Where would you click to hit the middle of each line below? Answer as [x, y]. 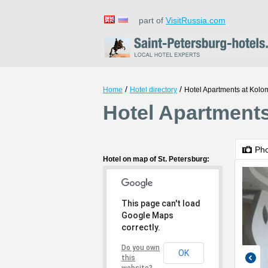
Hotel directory [153, 90]
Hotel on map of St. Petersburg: [156, 159]
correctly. [141, 227]
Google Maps [147, 215]
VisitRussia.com [196, 20]
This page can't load [161, 203]
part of [149, 20]
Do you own [141, 248]
